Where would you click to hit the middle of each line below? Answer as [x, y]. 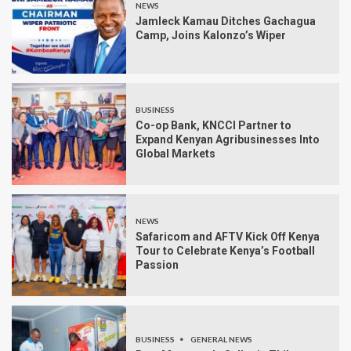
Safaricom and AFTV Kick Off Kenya [228, 237]
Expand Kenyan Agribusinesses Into [228, 140]
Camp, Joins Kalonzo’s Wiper [211, 36]
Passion [157, 265]
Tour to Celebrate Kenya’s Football [225, 251]
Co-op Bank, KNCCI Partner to [213, 126]
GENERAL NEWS [221, 340]
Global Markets [175, 154]
